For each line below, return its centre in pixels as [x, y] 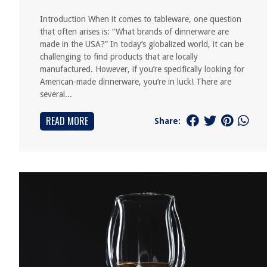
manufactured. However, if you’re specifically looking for [142, 69]
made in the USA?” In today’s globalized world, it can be [142, 44]
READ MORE [67, 121]
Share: [167, 121]
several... [56, 94]
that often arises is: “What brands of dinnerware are [134, 32]
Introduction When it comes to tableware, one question [141, 19]
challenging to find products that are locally [119, 57]
